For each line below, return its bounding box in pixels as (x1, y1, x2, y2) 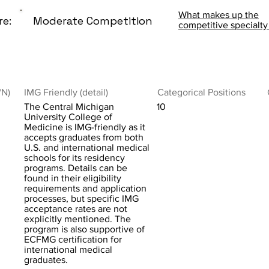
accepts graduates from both (24, 132, 144, 142)
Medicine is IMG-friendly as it (24, 122, 145, 132)
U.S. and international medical (24, 142, 150, 153)
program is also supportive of (24, 224, 145, 234)
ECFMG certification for (24, 234, 122, 244)
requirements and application (24, 183, 147, 193)
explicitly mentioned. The (24, 214, 131, 224)
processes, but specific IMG (24, 193, 139, 204)
